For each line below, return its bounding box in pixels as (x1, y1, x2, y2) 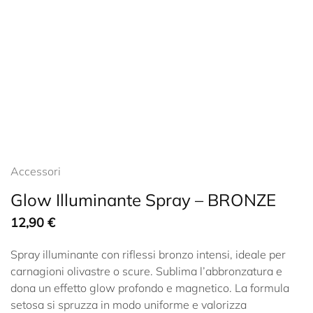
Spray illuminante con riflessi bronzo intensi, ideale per (10, 247, 286, 261)
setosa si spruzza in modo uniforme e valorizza (10, 297, 247, 312)
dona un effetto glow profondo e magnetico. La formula (10, 280, 289, 295)
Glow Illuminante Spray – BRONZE (10, 189, 276, 210)
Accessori (10, 163, 61, 178)
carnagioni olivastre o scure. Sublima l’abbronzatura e (10, 263, 282, 278)
